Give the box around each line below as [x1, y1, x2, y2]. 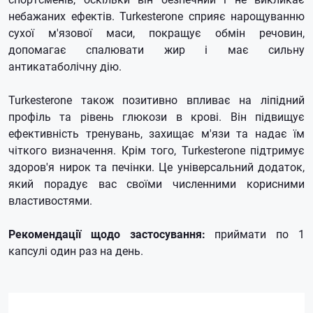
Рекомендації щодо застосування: [8, 226, 205, 241]
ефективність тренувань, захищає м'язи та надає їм [8, 126, 305, 140]
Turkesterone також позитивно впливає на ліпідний [8, 92, 305, 107]
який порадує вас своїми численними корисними [8, 176, 305, 191]
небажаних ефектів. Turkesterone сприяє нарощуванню [8, 8, 305, 23]
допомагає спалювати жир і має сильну [8, 42, 305, 57]
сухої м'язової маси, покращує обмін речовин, [8, 25, 305, 40]
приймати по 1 [205, 226, 305, 241]
